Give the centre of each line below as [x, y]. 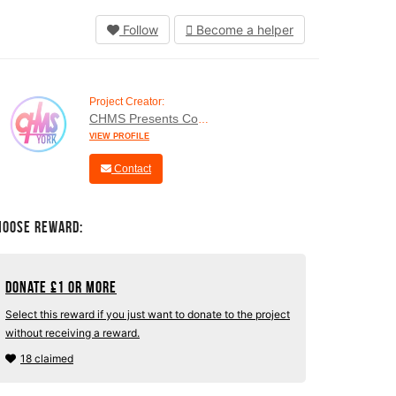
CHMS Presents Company [144, 118]
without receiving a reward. [72, 333]
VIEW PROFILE [119, 136]
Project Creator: [127, 102]
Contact [131, 169]
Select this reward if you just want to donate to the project [148, 314]
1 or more [87, 287]
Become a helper [243, 30]
